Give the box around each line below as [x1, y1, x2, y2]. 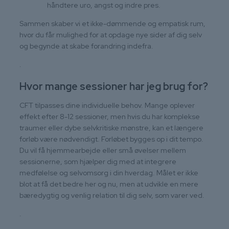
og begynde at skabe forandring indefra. [19, 41, 153, 51]
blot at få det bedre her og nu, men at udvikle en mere [19, 179, 198, 189]
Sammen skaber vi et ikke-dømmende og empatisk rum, [19, 18, 205, 28]
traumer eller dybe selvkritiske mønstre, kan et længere [19, 123, 203, 132]
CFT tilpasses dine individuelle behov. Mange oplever [19, 100, 195, 110]
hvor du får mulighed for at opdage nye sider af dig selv [19, 30, 202, 39]
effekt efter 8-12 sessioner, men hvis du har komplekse [19, 111, 200, 121]
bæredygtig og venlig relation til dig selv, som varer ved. [19, 190, 204, 200]
